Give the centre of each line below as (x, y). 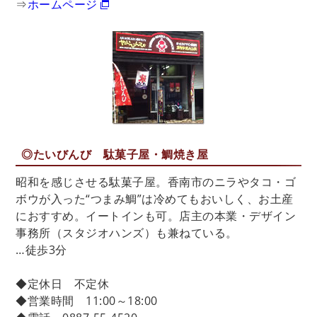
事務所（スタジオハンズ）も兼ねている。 (127, 232)
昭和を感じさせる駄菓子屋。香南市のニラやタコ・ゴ (156, 181)
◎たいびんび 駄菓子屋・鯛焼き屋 (115, 154)
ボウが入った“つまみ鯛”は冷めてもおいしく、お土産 (155, 198)
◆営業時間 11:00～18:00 (87, 300)
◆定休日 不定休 (63, 283)
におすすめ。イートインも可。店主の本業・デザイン (156, 215)
